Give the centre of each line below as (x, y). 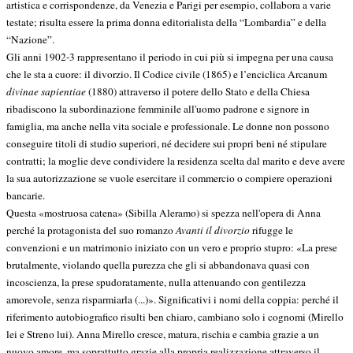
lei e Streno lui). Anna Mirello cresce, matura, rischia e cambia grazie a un (163, 334)
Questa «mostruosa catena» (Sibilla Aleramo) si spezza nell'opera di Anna (163, 213)
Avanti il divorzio (214, 230)
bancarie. (26, 196)
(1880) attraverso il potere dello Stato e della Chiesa (199, 92)
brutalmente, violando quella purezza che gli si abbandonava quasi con (158, 265)
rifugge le (273, 230)
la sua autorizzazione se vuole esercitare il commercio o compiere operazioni (169, 178)
